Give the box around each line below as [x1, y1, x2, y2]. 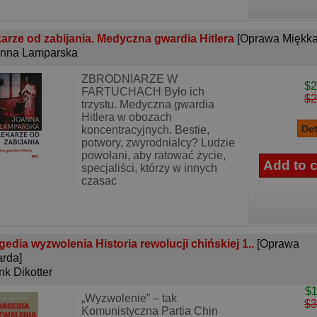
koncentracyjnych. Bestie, [81, 124, 209, 136]
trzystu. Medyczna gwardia [81, 98, 214, 110]
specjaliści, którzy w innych [81, 162, 217, 174]
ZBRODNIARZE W [81, 73, 178, 85]
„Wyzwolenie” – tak [81, 292, 177, 304]
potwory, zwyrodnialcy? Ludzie [81, 137, 235, 149]
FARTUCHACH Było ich [81, 86, 204, 98]
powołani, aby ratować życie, [81, 149, 226, 161]
